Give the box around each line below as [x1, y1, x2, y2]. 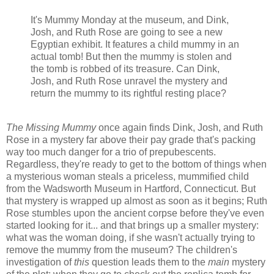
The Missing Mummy [6, 122, 96, 133]
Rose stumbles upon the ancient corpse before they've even [6, 207, 264, 218]
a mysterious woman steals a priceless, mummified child [6, 171, 249, 182]
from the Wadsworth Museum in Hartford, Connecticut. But [6, 183, 256, 194]
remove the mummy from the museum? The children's [6, 244, 237, 255]
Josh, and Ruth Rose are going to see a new [31, 26, 223, 37]
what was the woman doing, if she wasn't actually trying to [6, 232, 255, 243]
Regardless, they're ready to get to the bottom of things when [6, 158, 267, 169]
